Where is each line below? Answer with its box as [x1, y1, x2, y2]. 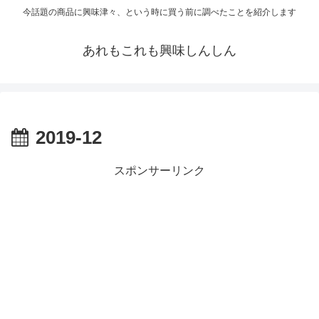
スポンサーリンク [114, 164, 205, 177]
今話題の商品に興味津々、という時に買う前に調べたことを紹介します [23, 7, 296, 18]
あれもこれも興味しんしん [83, 43, 236, 58]
